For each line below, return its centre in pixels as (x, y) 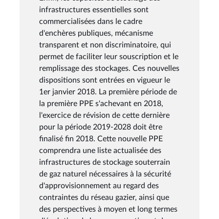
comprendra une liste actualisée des (100, 150)
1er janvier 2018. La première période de (108, 92)
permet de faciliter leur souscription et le (109, 56)
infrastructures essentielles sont (94, 10)
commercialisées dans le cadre (91, 21)
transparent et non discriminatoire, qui (105, 45)
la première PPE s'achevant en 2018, (101, 103)
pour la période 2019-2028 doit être (101, 127)
